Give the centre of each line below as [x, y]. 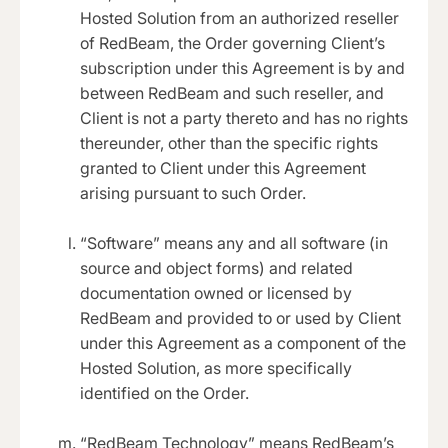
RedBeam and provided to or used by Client [240, 318]
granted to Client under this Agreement [223, 168]
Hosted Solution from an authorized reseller [239, 18]
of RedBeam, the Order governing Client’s [232, 43]
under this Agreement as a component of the [243, 343]
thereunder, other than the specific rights [229, 143]
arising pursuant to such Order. [193, 193]
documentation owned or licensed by [216, 293]
